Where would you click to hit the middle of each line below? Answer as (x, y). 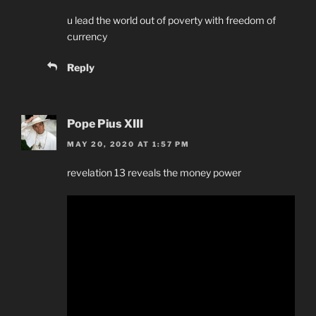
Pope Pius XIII (105, 124)
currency (87, 37)
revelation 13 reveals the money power (154, 172)
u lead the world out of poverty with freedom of (171, 20)
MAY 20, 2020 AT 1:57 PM (128, 144)
